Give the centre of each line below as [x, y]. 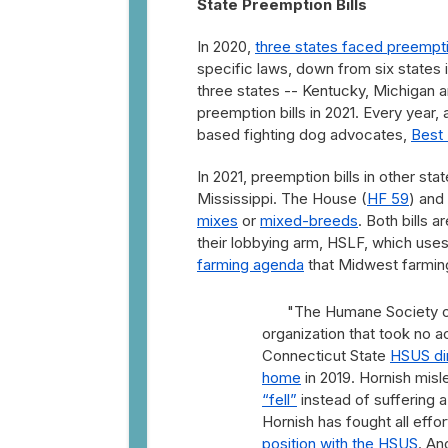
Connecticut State [326, 355]
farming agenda [250, 264]
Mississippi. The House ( [282, 198]
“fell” [279, 399]
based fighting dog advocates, [304, 134]
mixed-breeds [309, 220]
